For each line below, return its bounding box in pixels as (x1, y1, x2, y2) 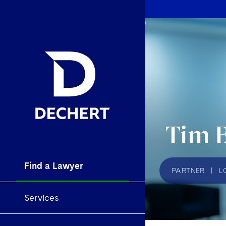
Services (24, 192, 59, 203)
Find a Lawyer (24, 160, 83, 172)
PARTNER (172, 166, 205, 175)
